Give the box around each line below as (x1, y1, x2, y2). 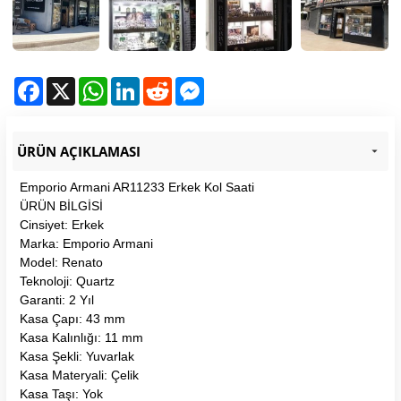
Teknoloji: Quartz (20, 273, 115, 288)
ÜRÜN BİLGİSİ (20, 198, 103, 213)
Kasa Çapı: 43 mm (20, 311, 125, 326)
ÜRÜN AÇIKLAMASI (17, 141, 141, 160)
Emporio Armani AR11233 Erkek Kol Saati (20, 179, 254, 194)
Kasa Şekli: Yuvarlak (20, 348, 134, 363)
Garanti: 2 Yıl (20, 292, 94, 307)
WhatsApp (107, 77, 158, 90)
